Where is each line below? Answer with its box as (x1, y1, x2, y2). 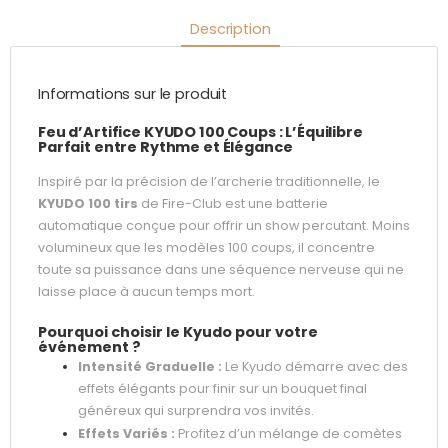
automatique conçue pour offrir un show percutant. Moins (38, 216, 410, 234)
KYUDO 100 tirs (38, 194, 138, 212)
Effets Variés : (78, 425, 175, 443)
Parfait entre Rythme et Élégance (38, 136, 293, 157)
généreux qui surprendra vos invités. (78, 402, 314, 420)
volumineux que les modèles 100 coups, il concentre (38, 238, 375, 256)
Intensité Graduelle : (78, 358, 222, 376)
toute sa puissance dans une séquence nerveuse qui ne (38, 260, 404, 278)
